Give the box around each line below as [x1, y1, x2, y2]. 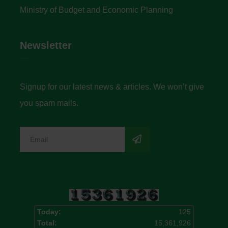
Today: [37, 208, 61, 216]
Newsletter [20, 40, 72, 51]
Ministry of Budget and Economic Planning [20, 6, 173, 14]
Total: [37, 219, 57, 227]
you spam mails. [20, 99, 78, 107]
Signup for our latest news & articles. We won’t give [20, 82, 204, 91]
